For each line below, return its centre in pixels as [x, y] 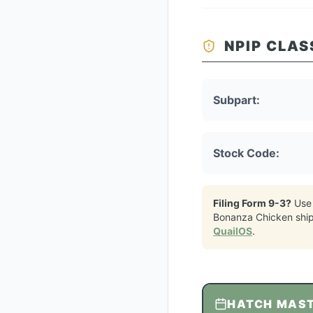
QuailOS [233, 231]
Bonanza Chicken [253, 217]
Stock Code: [246, 153]
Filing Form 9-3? [252, 203]
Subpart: [236, 100]
